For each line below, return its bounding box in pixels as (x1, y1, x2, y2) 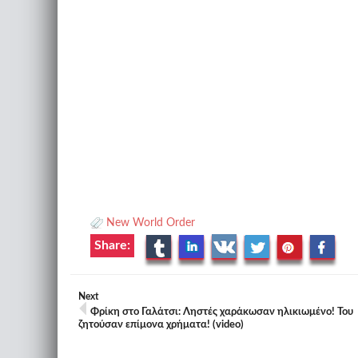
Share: (94, 239, 130, 252)
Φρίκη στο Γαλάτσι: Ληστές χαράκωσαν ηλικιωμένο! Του (90, 307, 353, 317)
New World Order (106, 217, 195, 229)
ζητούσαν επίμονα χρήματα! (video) (78, 320, 244, 330)
